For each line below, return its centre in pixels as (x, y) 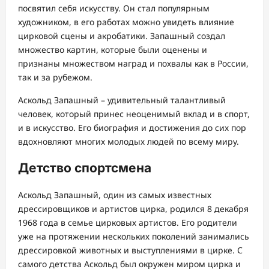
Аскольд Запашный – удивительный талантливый (122, 100)
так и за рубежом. (55, 77)
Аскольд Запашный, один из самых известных (115, 195)
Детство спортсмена (85, 168)
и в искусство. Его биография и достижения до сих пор (132, 127)
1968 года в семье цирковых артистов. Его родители (128, 222)
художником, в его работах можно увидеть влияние (126, 22)
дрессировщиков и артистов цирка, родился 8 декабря (133, 208)
